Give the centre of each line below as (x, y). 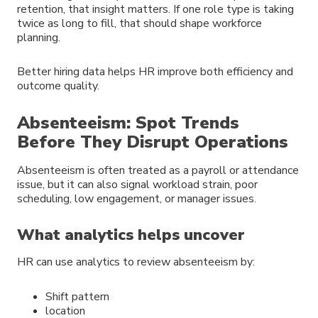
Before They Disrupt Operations (153, 142)
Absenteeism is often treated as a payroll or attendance (158, 171)
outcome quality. (58, 86)
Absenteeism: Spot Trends (128, 123)
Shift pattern (77, 296)
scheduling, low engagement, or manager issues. (137, 199)
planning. (39, 37)
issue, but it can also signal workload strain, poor (137, 185)
